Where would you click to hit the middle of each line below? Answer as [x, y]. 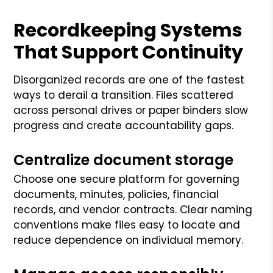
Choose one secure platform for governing [127, 179]
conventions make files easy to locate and [127, 225]
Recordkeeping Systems [128, 30]
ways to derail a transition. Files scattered [124, 95]
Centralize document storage [124, 160]
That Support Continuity [129, 52]
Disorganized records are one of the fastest [129, 80]
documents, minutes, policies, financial [116, 194]
